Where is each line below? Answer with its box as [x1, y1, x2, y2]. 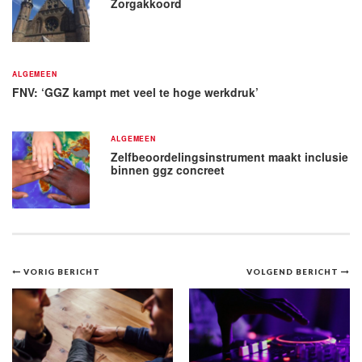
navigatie [11, 284, 127, 326]
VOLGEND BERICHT [246, 266, 342, 276]
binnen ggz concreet [111, 161, 225, 178]
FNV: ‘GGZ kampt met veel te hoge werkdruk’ [12, 83, 259, 100]
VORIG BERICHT [23, 266, 100, 276]
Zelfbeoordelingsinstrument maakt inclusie [111, 148, 349, 165]
